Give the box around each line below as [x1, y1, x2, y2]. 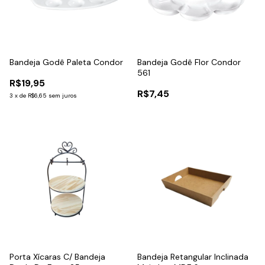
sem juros [49, 91, 77, 99]
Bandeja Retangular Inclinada [137, 251, 248, 262]
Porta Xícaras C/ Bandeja [9, 251, 105, 262]
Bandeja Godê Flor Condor [137, 56, 241, 67]
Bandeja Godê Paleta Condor [9, 56, 123, 67]
